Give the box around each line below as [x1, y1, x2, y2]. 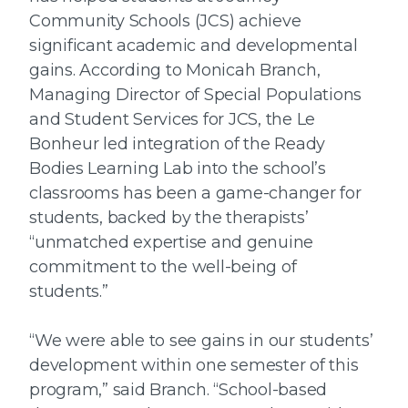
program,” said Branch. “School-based [29, 380, 327, 401]
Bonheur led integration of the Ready [29, 134, 325, 155]
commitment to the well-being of [29, 257, 297, 278]
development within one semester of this [29, 355, 359, 376]
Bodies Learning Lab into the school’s [29, 158, 326, 179]
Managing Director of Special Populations [29, 85, 362, 106]
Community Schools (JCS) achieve [29, 11, 301, 32]
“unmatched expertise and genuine [29, 232, 313, 253]
